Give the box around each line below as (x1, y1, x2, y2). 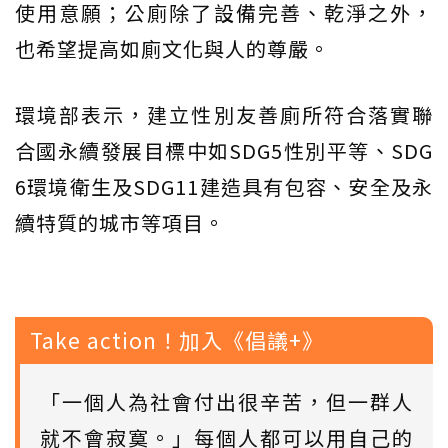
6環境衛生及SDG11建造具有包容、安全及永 (15, 171, 433, 201)
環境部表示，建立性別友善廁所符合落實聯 (15, 99, 433, 129)
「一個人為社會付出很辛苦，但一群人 (40, 386, 413, 416)
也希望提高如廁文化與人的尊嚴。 (15, 33, 330, 63)
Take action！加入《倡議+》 (30, 324, 324, 355)
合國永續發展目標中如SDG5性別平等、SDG (15, 135, 433, 165)
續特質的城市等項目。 (15, 207, 225, 237)
